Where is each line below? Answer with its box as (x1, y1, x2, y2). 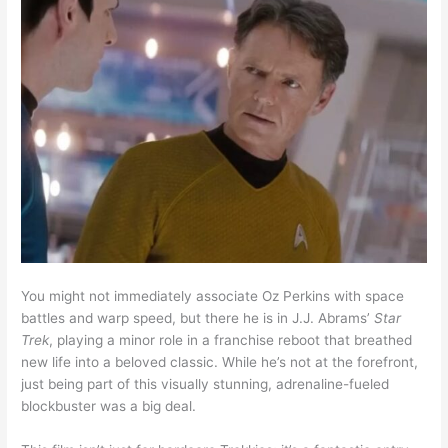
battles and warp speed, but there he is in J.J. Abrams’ (21, 309, 375, 326)
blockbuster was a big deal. (21, 397, 197, 414)
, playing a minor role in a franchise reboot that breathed (49, 331, 413, 348)
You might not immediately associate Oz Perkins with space (21, 287, 405, 304)
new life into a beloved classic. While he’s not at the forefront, (21, 353, 419, 370)
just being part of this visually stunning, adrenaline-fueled (21, 375, 390, 392)
